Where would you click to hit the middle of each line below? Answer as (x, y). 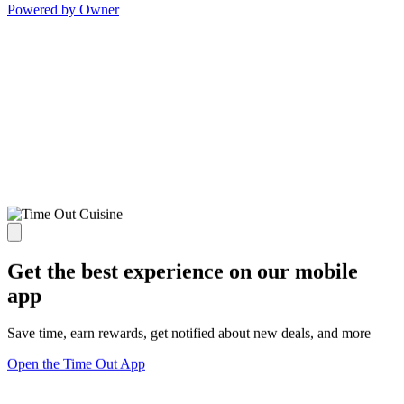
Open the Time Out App (76, 364)
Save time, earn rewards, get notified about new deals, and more (189, 334)
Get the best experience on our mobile (183, 271)
